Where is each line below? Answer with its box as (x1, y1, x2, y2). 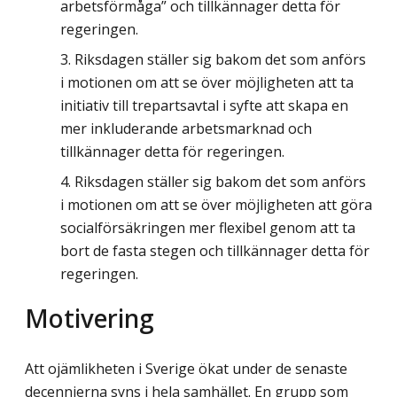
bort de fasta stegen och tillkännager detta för (60, 241, 370, 261)
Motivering (25, 300, 154, 335)
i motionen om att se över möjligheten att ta (60, 73, 354, 93)
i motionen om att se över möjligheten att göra (60, 195, 372, 215)
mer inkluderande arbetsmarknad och (60, 119, 312, 139)
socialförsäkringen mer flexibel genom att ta (60, 218, 355, 238)
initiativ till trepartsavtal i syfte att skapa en (60, 96, 348, 116)
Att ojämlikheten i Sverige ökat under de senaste (25, 358, 347, 378)
